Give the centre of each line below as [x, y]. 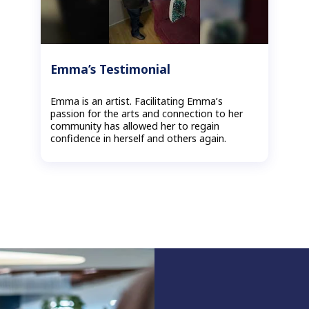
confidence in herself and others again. [139, 139]
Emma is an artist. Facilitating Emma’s [137, 101]
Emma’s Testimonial [111, 69]
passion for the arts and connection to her [147, 114]
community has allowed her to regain [135, 126]
